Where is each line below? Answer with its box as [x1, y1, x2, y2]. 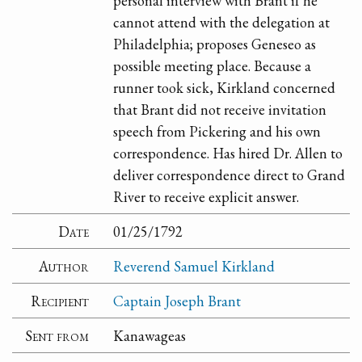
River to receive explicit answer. [113, 187, 300, 206]
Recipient [31, 291, 90, 310]
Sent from [25, 326, 90, 345]
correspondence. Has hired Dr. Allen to [113, 143, 343, 162]
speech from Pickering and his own [113, 121, 322, 141]
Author [39, 256, 90, 276]
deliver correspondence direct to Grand [113, 165, 346, 184]
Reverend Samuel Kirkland [113, 256, 276, 276]
